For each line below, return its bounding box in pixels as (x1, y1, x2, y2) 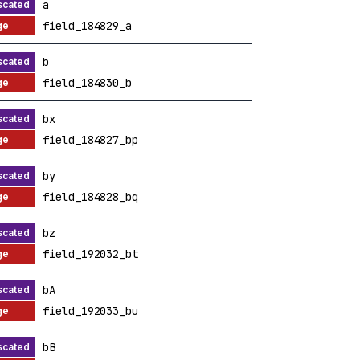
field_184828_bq (43, 189, 138, 204)
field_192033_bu (43, 303, 138, 318)
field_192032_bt (43, 246, 138, 261)
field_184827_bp (43, 132, 138, 147)
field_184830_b (43, 75, 132, 90)
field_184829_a (43, 18, 132, 33)
